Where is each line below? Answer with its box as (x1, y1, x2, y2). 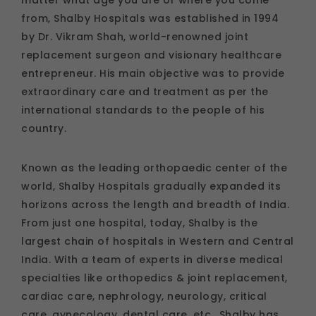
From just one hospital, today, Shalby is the (21, 215, 257, 230)
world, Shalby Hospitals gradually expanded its (21, 178, 281, 193)
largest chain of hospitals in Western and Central (21, 233, 294, 248)
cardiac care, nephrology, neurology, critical (21, 288, 267, 303)
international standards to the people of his (21, 102, 265, 117)
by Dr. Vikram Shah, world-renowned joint (21, 29, 248, 44)
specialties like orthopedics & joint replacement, (21, 270, 288, 285)
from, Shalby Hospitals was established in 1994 (21, 11, 279, 25)
